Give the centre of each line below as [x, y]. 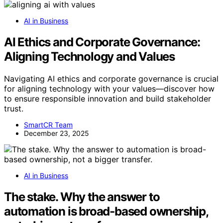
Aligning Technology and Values [89, 56]
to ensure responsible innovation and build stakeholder [108, 98]
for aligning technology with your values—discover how [109, 88]
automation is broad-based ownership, [106, 211]
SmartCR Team [48, 124]
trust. [14, 108]
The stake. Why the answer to [82, 197]
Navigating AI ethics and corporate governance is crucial [111, 78]
